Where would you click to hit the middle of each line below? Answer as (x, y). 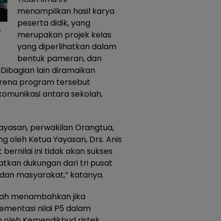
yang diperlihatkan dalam (67, 47)
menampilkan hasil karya (66, 11)
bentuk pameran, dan (59, 58)
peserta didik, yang (54, 23)
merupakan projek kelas (64, 35)
